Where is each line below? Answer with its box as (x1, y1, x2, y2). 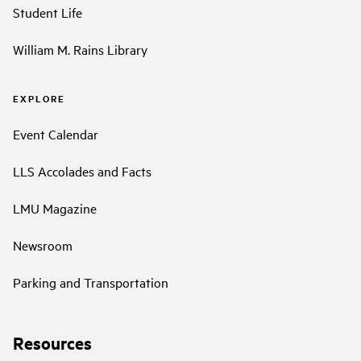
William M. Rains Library (13, 40, 147, 59)
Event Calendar (13, 124, 98, 143)
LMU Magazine (13, 198, 97, 217)
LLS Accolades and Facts (13, 161, 151, 180)
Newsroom (13, 235, 73, 254)
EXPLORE (13, 92, 65, 106)
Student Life (13, 3, 82, 22)
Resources (13, 330, 92, 354)
